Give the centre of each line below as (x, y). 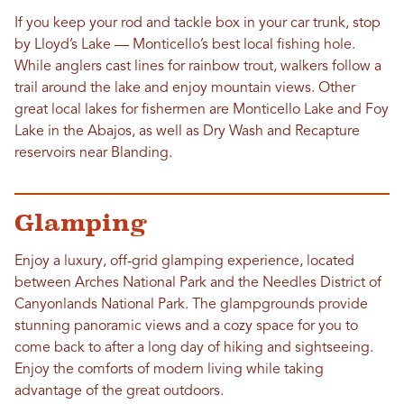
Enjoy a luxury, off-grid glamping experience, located (184, 261)
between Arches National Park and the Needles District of (198, 283)
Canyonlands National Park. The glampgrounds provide (191, 304)
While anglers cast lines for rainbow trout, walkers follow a (198, 66)
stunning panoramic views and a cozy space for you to (186, 326)
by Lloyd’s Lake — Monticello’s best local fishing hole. (185, 45)
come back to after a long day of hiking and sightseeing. (194, 348)
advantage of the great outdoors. (119, 391)
